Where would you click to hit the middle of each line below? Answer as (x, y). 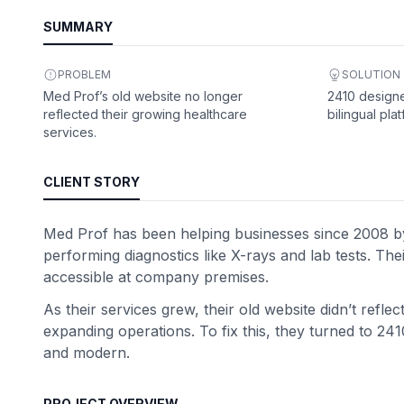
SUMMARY (78, 27)
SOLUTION (371, 74)
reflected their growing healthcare (145, 114)
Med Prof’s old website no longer (143, 96)
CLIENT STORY (92, 182)
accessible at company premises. (156, 277)
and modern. (87, 353)
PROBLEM (84, 74)
